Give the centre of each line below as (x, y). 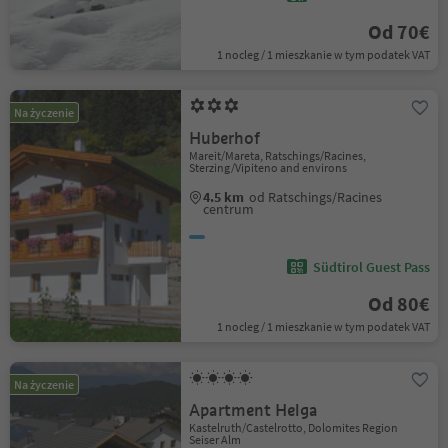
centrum (229, 209)
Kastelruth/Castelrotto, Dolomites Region (294, 427)
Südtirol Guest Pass (371, 267)
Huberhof (225, 138)
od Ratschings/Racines (316, 197)
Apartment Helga (254, 410)
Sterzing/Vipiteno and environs (268, 167)
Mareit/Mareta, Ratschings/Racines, (278, 155)
